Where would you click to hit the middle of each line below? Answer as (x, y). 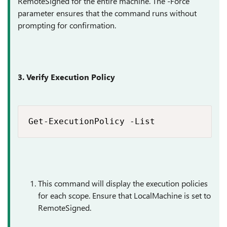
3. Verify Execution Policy (66, 77)
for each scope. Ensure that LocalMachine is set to (124, 195)
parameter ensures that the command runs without (107, 13)
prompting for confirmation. (67, 25)
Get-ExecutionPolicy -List (92, 121)
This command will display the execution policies (123, 183)
